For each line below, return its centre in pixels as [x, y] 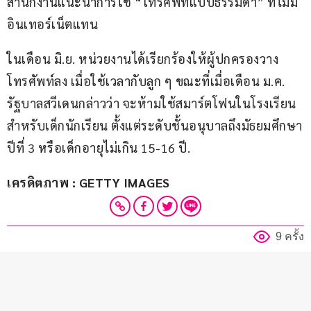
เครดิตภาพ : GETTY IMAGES [89, 183]
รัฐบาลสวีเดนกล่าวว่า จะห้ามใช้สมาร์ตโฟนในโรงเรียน [152, 103]
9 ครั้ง [290, 237]
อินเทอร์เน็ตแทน [52, 24]
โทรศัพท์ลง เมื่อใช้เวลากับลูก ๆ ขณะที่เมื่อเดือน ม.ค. [148, 81]
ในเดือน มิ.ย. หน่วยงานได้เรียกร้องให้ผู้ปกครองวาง [143, 59]
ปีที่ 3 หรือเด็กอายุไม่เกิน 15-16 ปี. [99, 148]
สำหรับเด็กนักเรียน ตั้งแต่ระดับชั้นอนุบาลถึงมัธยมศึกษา [155, 126]
